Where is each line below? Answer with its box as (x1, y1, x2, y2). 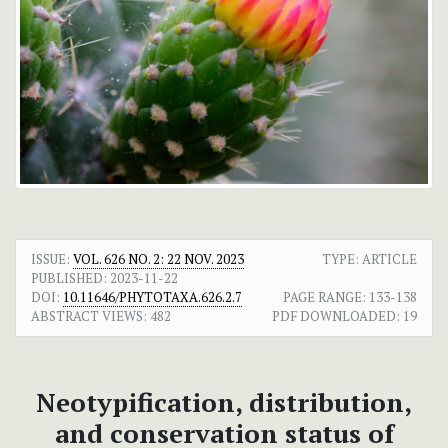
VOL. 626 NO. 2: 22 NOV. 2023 (73, 250, 244, 269)
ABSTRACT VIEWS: (31, 307, 147, 326)
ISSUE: (31, 250, 73, 269)
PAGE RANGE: (283, 288, 366, 307)
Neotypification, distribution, (36, 385, 412, 420)
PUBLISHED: (31, 269, 107, 288)
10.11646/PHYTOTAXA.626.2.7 (63, 288, 242, 307)
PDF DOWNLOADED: (272, 307, 400, 326)
